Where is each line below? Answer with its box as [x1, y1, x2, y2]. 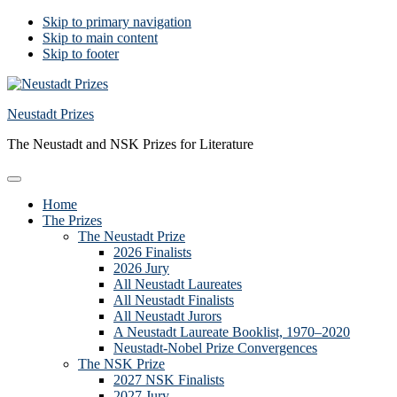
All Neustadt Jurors [113, 308, 222, 323]
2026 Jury [113, 261, 169, 276]
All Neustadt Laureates [113, 276, 242, 292]
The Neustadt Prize [78, 229, 185, 244]
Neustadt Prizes [7, 106, 94, 121]
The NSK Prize [78, 356, 165, 371]
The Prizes [43, 213, 102, 228]
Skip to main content [43, 30, 158, 45]
